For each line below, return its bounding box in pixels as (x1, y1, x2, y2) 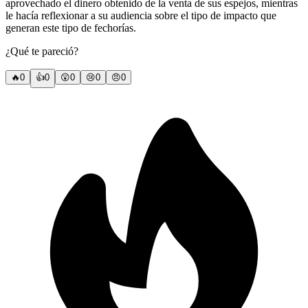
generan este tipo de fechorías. (5, 22, 136, 34)
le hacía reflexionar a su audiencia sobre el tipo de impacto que (5, 10, 276, 22)
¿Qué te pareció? (5, 45, 78, 58)
